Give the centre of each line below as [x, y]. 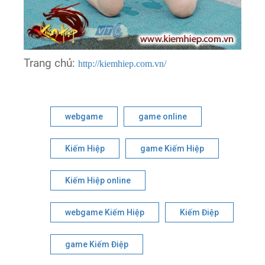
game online [163, 117]
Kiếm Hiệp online [98, 181]
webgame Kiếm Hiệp [105, 213]
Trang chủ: [51, 64]
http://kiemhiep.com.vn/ [122, 64]
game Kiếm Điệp [97, 245]
